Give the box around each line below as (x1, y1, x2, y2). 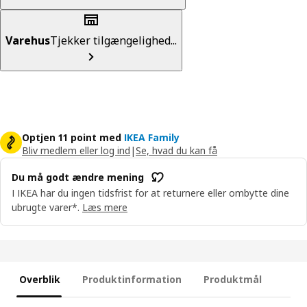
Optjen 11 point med (22, 130, 121, 144)
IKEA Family (124, 130, 180, 144)
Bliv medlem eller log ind (22, 143, 130, 157)
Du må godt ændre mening (12, 171, 144, 184)
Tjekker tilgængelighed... (50, 32, 177, 48)
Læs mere (82, 200, 127, 214)
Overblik (19, 273, 60, 286)
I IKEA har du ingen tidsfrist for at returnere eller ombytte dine (12, 186, 289, 199)
